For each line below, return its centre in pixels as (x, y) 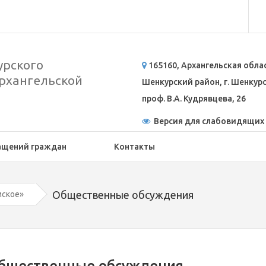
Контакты (134, 147)
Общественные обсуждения (123, 195)
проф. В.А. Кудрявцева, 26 (194, 99)
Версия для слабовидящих (207, 121)
